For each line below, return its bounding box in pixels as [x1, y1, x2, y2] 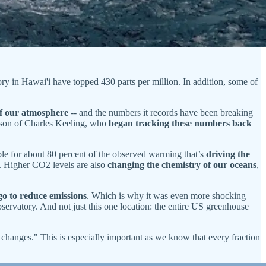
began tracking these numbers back [109, 118, 252, 128]
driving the [206, 148, 250, 159]
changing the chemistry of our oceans [107, 159, 256, 170]
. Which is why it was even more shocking [87, 190, 246, 201]
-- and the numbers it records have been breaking [71, 107, 253, 118]
